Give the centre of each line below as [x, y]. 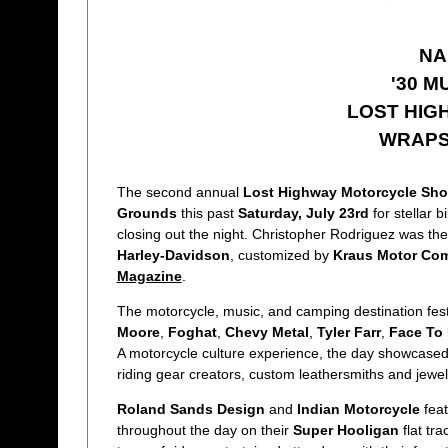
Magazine [149, 275]
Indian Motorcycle [358, 409]
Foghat [192, 332]
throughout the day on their [204, 430]
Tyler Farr [348, 332]
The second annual [179, 191]
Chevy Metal [266, 332]
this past [207, 212]
